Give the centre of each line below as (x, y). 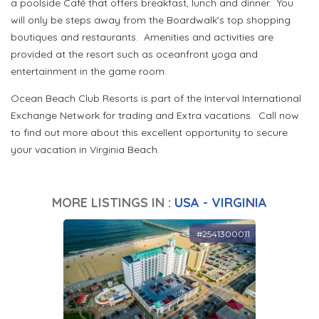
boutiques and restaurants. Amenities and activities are (142, 37)
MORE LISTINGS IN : (113, 203)
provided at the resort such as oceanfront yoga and (134, 54)
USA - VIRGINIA (221, 203)
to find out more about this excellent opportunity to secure (149, 133)
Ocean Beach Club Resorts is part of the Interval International (156, 99)
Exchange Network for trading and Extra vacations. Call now (155, 116)
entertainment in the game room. (90, 72)
